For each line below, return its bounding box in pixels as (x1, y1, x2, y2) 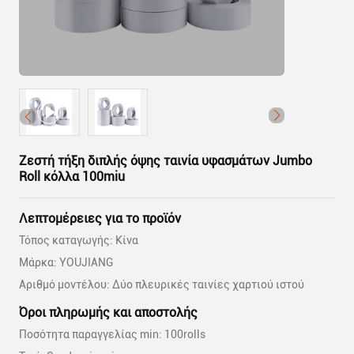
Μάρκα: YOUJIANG (19, 256, 113, 269)
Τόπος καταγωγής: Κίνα (19, 234, 138, 247)
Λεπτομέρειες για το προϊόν (19, 211, 181, 226)
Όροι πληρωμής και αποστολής (19, 305, 198, 320)
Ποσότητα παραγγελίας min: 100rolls (19, 328, 205, 341)
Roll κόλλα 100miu (19, 169, 125, 184)
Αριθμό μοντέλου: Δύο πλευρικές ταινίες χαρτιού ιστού (19, 278, 304, 291)
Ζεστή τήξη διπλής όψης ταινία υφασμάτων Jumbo (19, 153, 312, 168)
